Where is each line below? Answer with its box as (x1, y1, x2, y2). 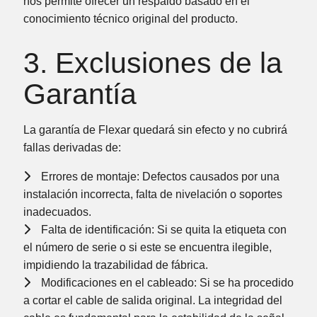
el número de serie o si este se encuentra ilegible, (23, 241, 272, 253)
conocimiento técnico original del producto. (23, 13, 238, 25)
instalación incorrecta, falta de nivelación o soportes (23, 188, 282, 200)
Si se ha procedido (196, 276, 294, 289)
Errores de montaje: (40, 170, 139, 183)
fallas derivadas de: (23, 141, 121, 154)
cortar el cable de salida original (32, 294, 192, 306)
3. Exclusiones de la (23, 46, 282, 79)
